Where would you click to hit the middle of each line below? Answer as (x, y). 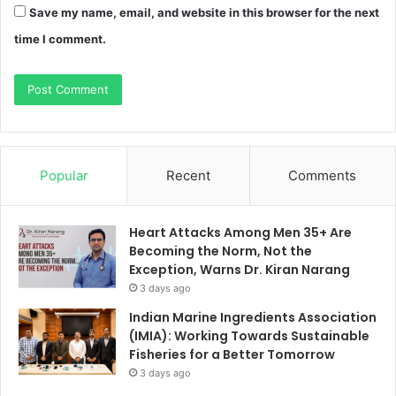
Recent (188, 175)
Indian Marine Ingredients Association (253, 317)
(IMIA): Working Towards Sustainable (249, 335)
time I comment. (60, 38)
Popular (64, 175)
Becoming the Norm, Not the (221, 251)
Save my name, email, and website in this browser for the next (204, 12)
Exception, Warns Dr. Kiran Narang (240, 269)
